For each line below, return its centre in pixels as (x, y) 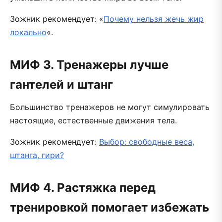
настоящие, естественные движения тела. (93, 120)
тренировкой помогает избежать (110, 207)
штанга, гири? (37, 155)
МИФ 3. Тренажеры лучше (89, 64)
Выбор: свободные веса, (147, 141)
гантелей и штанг (61, 84)
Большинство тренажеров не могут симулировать (110, 107)
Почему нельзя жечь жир (154, 19)
